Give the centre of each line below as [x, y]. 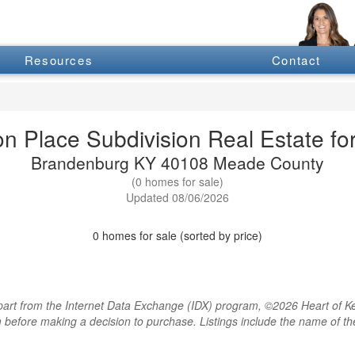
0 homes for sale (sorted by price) [177, 235]
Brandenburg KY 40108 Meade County [177, 162]
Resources [59, 60]
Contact [296, 60]
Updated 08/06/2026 [177, 197]
